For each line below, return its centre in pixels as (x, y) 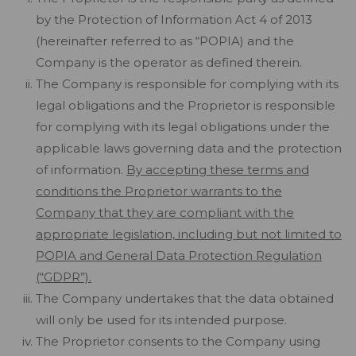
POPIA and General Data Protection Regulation (179, 255)
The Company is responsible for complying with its (187, 84)
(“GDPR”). (64, 277)
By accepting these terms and (218, 170)
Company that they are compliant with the (165, 213)
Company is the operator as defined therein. (169, 62)
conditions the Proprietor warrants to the (159, 191)
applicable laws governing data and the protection (189, 148)
